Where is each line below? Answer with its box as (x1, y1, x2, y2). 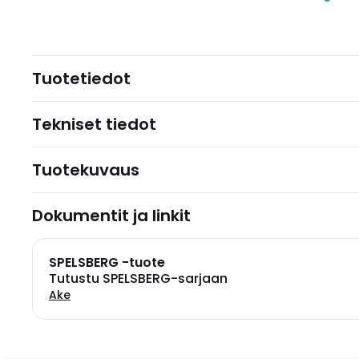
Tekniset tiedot (32, 113, 156, 135)
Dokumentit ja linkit (32, 204, 191, 227)
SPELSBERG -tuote (49, 253, 165, 272)
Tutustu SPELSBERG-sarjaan (49, 269, 228, 288)
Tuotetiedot (32, 67, 131, 90)
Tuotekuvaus (32, 159, 139, 181)
